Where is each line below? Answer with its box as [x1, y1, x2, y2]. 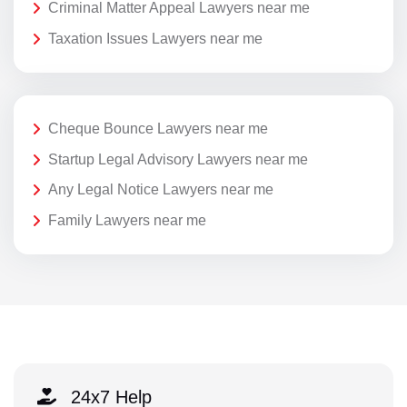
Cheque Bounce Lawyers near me [48, 120, 268, 136]
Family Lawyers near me [48, 212, 206, 228]
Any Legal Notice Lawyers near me [48, 182, 273, 198]
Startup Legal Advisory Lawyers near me [48, 151, 308, 167]
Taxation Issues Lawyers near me [48, 30, 263, 46]
